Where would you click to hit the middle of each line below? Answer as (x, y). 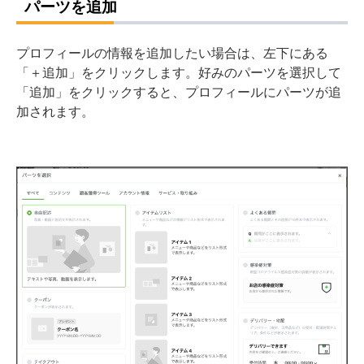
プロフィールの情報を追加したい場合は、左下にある (172, 52)
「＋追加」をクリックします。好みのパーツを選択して (179, 72)
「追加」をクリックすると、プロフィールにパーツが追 (179, 91)
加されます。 (55, 111)
